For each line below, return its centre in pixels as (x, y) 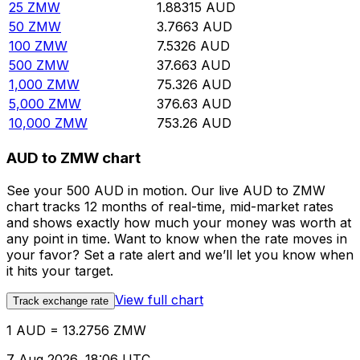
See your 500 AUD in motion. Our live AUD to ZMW (166, 190)
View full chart (159, 299)
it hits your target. (60, 270)
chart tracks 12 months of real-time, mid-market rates (170, 206)
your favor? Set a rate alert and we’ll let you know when (180, 254)
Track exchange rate (61, 301)
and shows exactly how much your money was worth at (179, 222)
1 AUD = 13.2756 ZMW (76, 330)
